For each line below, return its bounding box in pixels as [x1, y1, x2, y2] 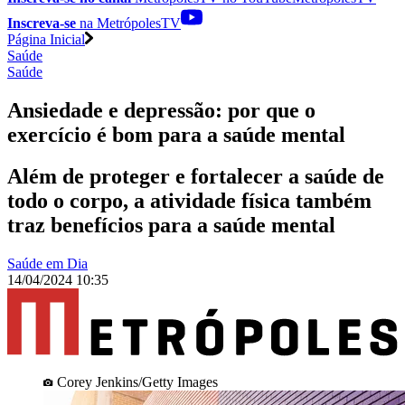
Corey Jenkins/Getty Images [57, 373, 218, 390]
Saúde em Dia [7, 256, 88, 272]
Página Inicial [7, 31, 85, 47]
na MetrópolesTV [76, 14, 181, 31]
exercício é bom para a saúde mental [7, 122, 345, 146]
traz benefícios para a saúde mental [7, 213, 335, 238]
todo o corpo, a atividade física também [7, 189, 372, 213]
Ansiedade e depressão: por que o [7, 98, 316, 122]
